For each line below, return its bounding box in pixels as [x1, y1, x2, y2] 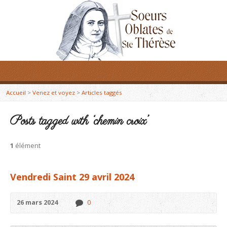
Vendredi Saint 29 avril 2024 [10, 171, 134, 183]
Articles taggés [82, 89, 122, 96]
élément [14, 141, 41, 150]
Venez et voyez [32, 89, 75, 96]
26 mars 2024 [17, 198, 58, 207]
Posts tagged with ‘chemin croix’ [10, 113, 147, 130]
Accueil [6, 89, 26, 96]
